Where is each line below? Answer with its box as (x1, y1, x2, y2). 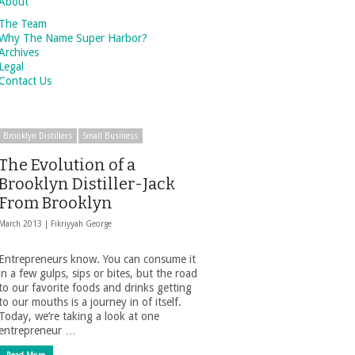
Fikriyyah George (51, 219, 112, 228)
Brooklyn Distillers (3, 132, 72, 140)
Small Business (83, 132, 138, 140)
